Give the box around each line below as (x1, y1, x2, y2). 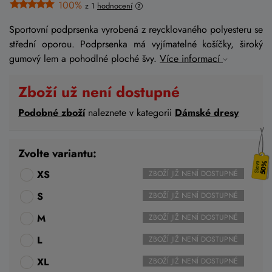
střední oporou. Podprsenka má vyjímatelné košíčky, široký (9, 36, 263, 51)
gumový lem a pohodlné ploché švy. (9, 51, 160, 66)
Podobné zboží (18, 105, 85, 120)
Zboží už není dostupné (18, 81, 180, 103)
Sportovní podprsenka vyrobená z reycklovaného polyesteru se (9, 22, 263, 36)
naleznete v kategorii (85, 105, 175, 120)
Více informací (160, 51, 223, 66)
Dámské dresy (175, 105, 239, 120)
